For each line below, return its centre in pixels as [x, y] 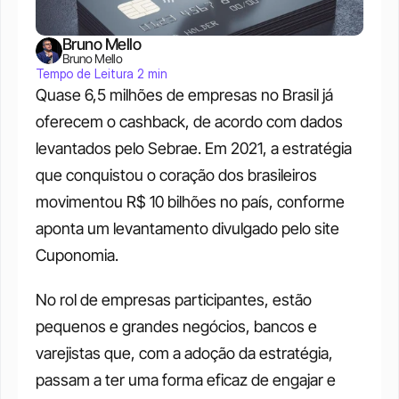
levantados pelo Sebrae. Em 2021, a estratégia [194, 148]
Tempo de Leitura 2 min [102, 73]
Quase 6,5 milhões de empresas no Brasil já [184, 95]
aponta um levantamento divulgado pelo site [187, 228]
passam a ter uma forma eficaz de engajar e [186, 380]
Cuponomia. [79, 255]
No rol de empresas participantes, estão [174, 300]
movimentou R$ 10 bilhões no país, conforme [190, 202]
